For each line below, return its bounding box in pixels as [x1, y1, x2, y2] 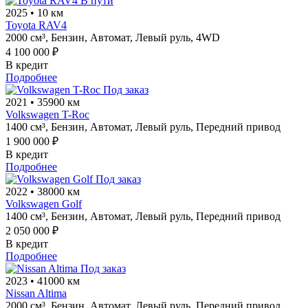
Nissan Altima [5, 287, 67, 299]
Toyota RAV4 [5, 19, 67, 31]
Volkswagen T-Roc [5, 108, 89, 120]
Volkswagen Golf [5, 197, 82, 210]
